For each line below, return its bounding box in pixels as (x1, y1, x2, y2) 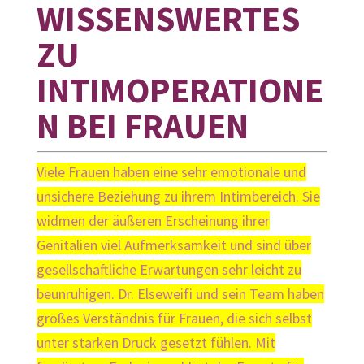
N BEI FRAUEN (36, 104, 249, 149)
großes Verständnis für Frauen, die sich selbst (36, 309, 312, 328)
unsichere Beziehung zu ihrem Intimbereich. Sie (36, 187, 320, 206)
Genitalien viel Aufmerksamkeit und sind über (36, 236, 311, 255)
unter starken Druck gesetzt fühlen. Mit (36, 333, 275, 353)
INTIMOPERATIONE (36, 68, 323, 113)
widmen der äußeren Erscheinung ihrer (36, 211, 270, 231)
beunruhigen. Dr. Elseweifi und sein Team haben (36, 284, 324, 304)
